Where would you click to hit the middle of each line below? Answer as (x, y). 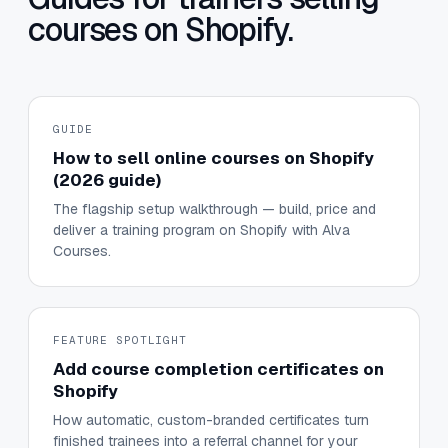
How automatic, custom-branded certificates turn (211, 420)
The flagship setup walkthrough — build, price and (214, 209)
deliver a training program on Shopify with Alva (201, 230)
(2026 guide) (107, 180)
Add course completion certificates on (218, 369)
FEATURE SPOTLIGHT (120, 340)
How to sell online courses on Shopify (213, 158)
